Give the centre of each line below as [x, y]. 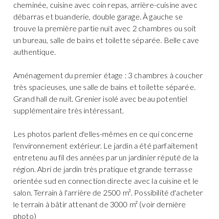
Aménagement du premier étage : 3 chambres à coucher [108, 75]
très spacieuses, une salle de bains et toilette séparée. [104, 87]
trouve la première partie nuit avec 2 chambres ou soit [105, 28]
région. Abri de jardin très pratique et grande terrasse [103, 169]
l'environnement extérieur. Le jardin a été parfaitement [106, 145]
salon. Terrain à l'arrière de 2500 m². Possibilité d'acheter [108, 192]
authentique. [34, 51]
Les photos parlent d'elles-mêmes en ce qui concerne [103, 133]
